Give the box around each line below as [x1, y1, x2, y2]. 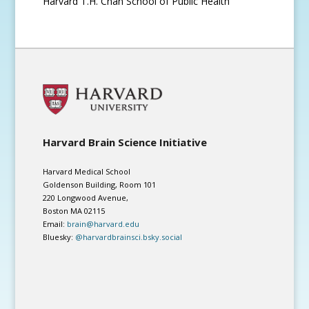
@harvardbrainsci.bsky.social [75, 231, 183, 242]
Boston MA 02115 [43, 205, 106, 216]
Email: [43, 218, 68, 229]
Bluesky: [43, 231, 76, 242]
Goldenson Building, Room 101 [43, 179, 157, 190]
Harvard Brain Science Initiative [43, 135, 208, 150]
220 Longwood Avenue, [43, 192, 129, 203]
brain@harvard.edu [67, 218, 140, 229]
